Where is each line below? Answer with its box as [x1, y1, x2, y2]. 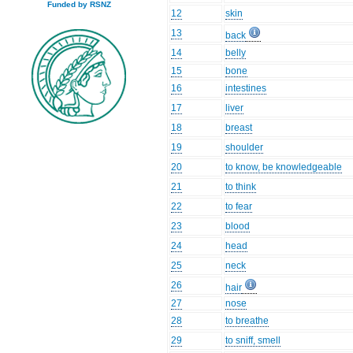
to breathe [225, 315, 269, 327]
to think [225, 181, 257, 193]
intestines [225, 83, 267, 95]
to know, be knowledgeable [225, 162, 343, 173]
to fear [225, 201, 253, 213]
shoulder [225, 142, 264, 154]
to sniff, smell [225, 335, 281, 347]
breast [225, 122, 253, 134]
